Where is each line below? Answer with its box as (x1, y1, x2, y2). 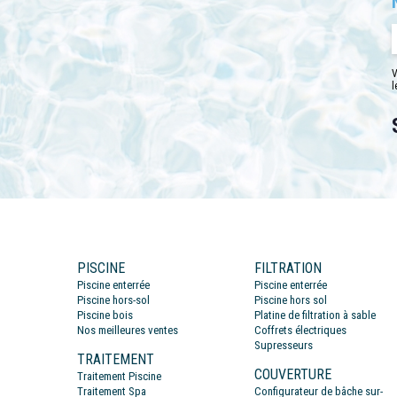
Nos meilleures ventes (77, 323, 178, 338)
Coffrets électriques (254, 323, 346, 338)
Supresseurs (254, 339, 313, 353)
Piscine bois (77, 308, 133, 323)
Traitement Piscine (77, 370, 161, 384)
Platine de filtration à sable (254, 308, 376, 323)
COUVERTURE (254, 366, 331, 384)
